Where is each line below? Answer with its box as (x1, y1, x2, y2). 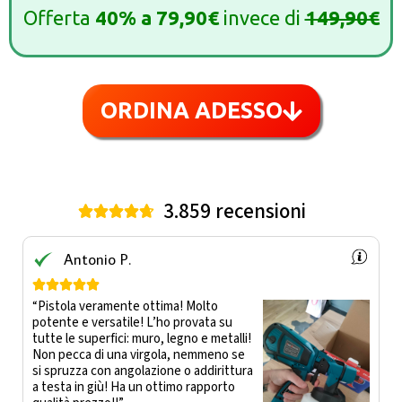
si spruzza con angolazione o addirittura (32, 361, 253, 380)
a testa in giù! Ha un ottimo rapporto (32, 377, 235, 397)
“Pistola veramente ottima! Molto (32, 296, 218, 316)
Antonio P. (64, 249, 131, 269)
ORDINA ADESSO (100, 97, 283, 123)
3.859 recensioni (163, 196, 307, 226)
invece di (223, 6, 305, 30)
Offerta (22, 6, 95, 30)
